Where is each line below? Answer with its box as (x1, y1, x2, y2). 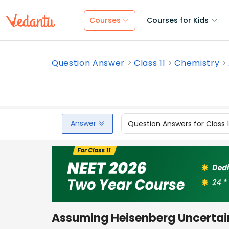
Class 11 (134, 57, 166, 69)
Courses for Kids (147, 15, 209, 26)
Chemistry (174, 57, 220, 69)
